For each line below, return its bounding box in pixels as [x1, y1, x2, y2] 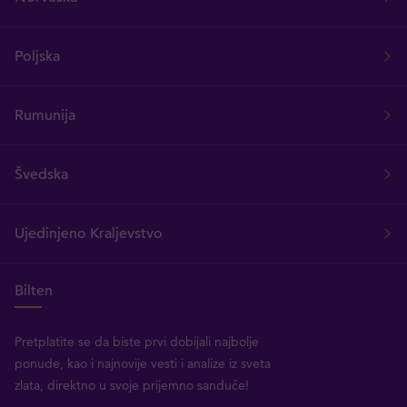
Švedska [15, 165, 68, 184]
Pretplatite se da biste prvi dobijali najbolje [15, 333, 259, 351]
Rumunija [15, 106, 75, 125]
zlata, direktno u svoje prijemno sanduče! [15, 377, 249, 394]
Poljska [15, 47, 60, 66]
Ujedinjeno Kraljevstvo [15, 224, 163, 243]
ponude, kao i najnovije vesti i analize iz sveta [15, 355, 271, 372]
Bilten [15, 282, 53, 301]
